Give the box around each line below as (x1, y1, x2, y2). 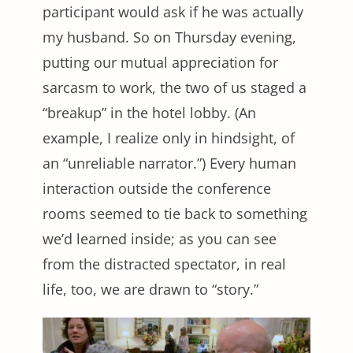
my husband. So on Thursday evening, (43, 28, 296, 47)
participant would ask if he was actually (43, 2, 303, 22)
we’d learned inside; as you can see (43, 229, 277, 249)
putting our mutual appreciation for (43, 53, 278, 72)
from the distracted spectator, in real (43, 255, 286, 274)
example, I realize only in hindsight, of (43, 128, 295, 148)
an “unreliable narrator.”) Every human (43, 154, 296, 173)
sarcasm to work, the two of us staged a (43, 78, 307, 98)
